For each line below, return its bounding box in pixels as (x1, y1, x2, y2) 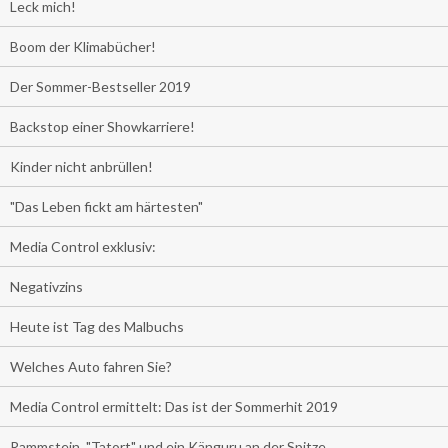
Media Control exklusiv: (10, 238, 156, 255)
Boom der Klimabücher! (10, 38, 156, 55)
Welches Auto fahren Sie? (10, 358, 172, 375)
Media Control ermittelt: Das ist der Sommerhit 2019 (10, 398, 338, 415)
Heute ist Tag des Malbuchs (10, 318, 184, 335)
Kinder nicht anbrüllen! (10, 158, 153, 175)
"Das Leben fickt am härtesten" (10, 198, 203, 215)
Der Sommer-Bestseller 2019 (10, 78, 191, 95)
